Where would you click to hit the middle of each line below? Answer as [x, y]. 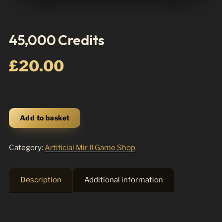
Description [41, 180]
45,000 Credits [57, 40]
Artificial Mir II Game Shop [90, 148]
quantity [24, 137]
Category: [27, 148]
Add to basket [45, 118]
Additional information [124, 180]
